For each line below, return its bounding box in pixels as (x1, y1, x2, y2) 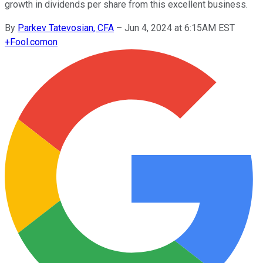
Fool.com (10, 36, 48, 48)
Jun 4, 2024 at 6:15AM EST (124, 22, 235, 33)
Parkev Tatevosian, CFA (18, 22, 114, 33)
